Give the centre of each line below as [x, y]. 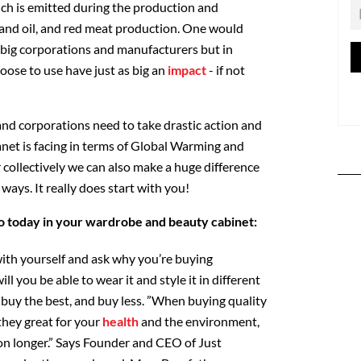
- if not [226, 69]
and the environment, [200, 321]
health [122, 321]
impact [186, 69]
